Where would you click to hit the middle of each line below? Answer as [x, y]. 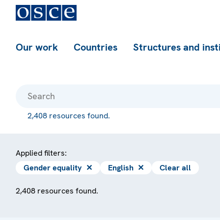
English [121, 168]
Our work [37, 47]
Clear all [175, 168]
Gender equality [53, 168]
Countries [96, 47]
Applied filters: [41, 153]
